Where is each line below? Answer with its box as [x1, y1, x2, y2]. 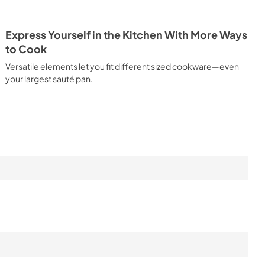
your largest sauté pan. [5, 73, 93, 84]
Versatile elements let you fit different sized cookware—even [5, 60, 240, 72]
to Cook [5, 42, 47, 56]
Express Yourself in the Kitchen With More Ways [5, 28, 248, 41]
